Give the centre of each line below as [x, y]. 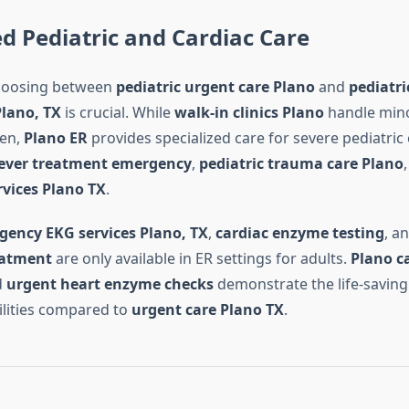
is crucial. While [117, 113]
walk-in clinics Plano [249, 113]
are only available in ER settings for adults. [201, 259]
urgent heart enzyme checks [110, 284]
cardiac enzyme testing [299, 233]
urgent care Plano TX [207, 310]
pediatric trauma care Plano [301, 164]
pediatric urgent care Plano [215, 87]
